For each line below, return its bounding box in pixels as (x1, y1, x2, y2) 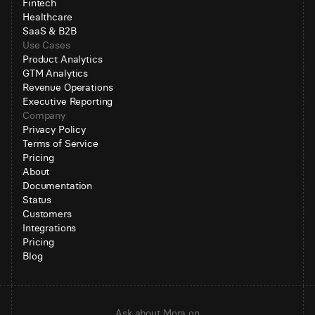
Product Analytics (22, 53, 103, 65)
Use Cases (22, 39, 70, 51)
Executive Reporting (22, 95, 113, 108)
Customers (22, 207, 72, 220)
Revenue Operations (22, 81, 113, 94)
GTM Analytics (22, 67, 89, 79)
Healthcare (22, 11, 72, 23)
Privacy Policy (22, 123, 86, 136)
